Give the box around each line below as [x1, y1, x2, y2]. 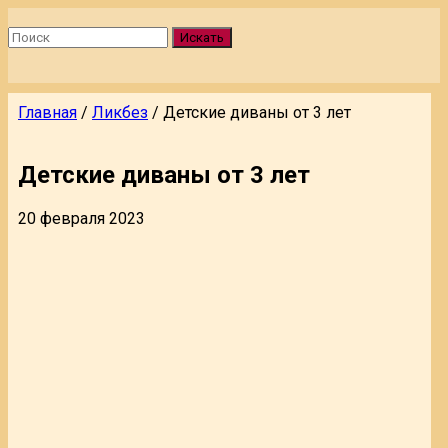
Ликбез [92, 103, 148, 122]
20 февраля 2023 [18, 208, 145, 228]
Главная [18, 103, 77, 122]
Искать [180, 30, 224, 45]
